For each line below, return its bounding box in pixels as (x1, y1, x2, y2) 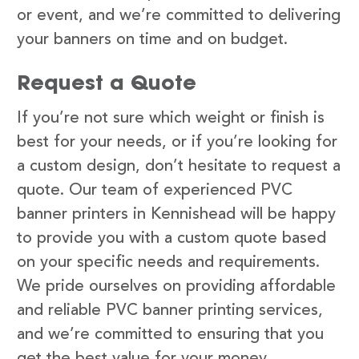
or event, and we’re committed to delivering (17, 7, 341, 24)
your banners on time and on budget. (17, 31, 288, 48)
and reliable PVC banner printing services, (17, 302, 323, 319)
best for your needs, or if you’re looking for (17, 134, 337, 151)
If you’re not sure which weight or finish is (17, 110, 325, 127)
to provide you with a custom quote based (17, 230, 326, 247)
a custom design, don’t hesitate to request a (17, 158, 341, 175)
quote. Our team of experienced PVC (17, 182, 292, 199)
